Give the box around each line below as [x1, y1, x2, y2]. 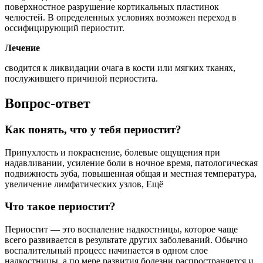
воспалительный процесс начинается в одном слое [5, 245, 208, 256]
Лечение [5, 43, 40, 53]
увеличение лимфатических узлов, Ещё [5, 178, 163, 189]
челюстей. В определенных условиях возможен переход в [5, 12, 237, 23]
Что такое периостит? [5, 200, 116, 213]
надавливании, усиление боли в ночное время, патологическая [5, 157, 258, 168]
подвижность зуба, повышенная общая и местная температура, [5, 168, 257, 178]
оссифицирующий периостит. [5, 23, 124, 33]
